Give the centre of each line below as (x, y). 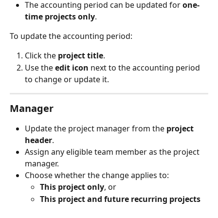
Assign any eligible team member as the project (113, 152)
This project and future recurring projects (120, 199)
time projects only (60, 16)
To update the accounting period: (71, 36)
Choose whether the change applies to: (97, 175)
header (38, 140)
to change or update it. (67, 79)
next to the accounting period (145, 67)
